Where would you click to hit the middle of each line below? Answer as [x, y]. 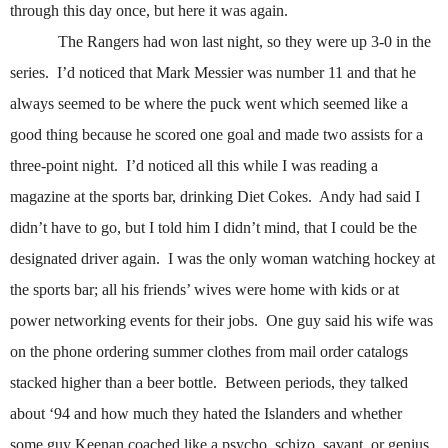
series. [29, 73]
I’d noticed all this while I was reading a [252, 166]
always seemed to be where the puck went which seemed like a [209, 104]
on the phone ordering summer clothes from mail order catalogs [209, 352]
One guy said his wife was [349, 321]
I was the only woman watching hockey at [301, 259]
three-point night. [64, 166]
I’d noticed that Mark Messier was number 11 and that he [236, 73]
